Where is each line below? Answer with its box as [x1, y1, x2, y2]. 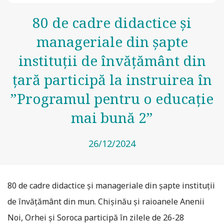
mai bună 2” [71, 108, 153, 127]
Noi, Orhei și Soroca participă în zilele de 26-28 [7, 212, 184, 223]
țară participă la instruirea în [12, 70, 212, 89]
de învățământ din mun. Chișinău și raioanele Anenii [7, 196, 204, 207]
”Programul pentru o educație [10, 89, 213, 108]
